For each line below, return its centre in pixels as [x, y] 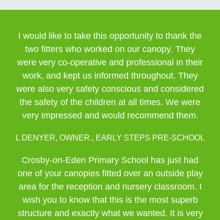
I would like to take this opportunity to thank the [110, 36]
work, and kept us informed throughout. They [110, 76]
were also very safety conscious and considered [110, 89]
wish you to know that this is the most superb [110, 200]
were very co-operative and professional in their [110, 62]
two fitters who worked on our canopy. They [110, 49]
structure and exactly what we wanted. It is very [110, 213]
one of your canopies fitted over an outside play [110, 173]
